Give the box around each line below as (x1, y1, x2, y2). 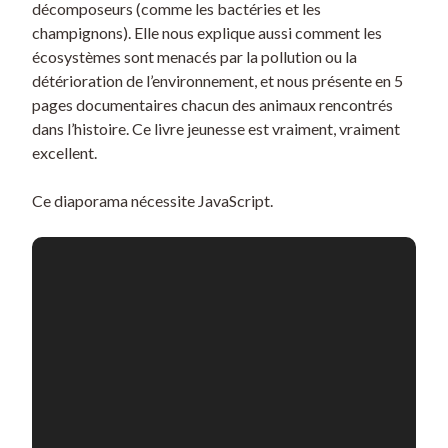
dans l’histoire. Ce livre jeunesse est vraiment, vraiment (32, 119, 400, 139)
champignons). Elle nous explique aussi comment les (32, 23, 382, 43)
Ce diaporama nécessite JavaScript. (32, 191, 273, 211)
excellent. (32, 143, 97, 163)
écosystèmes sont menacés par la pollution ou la (32, 47, 357, 67)
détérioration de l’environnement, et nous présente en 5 (32, 71, 403, 91)
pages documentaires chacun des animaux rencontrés (32, 95, 393, 115)
